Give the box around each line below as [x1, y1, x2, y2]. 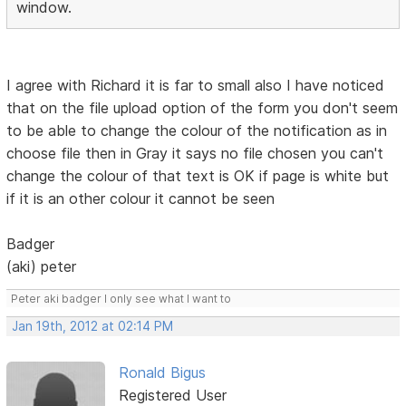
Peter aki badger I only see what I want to [11, 291, 232, 305]
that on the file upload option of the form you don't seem [6, 98, 399, 117]
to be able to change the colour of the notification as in [6, 121, 388, 140]
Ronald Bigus [118, 362, 206, 382]
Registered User [118, 385, 227, 404]
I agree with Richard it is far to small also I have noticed [6, 75, 385, 94]
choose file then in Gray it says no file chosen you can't [6, 143, 384, 162]
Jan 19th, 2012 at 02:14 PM [12, 318, 174, 333]
